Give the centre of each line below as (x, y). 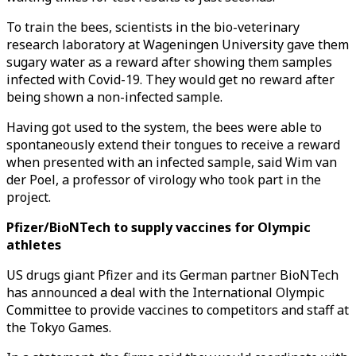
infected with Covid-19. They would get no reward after (170, 79)
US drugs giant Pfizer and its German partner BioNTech (172, 275)
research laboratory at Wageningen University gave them (178, 44)
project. (29, 197)
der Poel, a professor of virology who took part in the (164, 180)
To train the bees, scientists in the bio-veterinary (153, 27)
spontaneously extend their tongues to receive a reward (173, 145)
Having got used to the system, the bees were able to (164, 127)
